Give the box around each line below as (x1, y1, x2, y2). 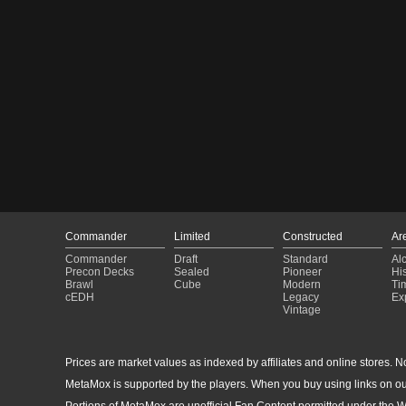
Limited (174, 229, 210, 243)
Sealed (174, 265, 209, 278)
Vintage (283, 303, 321, 316)
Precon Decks (65, 265, 134, 278)
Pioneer (283, 265, 322, 278)
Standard (283, 252, 328, 266)
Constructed (283, 229, 343, 243)
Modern (283, 277, 321, 291)
